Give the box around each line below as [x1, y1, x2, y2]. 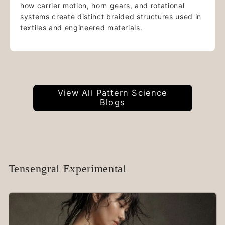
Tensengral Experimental [8, 162, 127, 175]
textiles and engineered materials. [20, 23, 143, 32]
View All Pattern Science [57, 88, 168, 98]
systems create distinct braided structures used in [20, 12, 202, 21]
